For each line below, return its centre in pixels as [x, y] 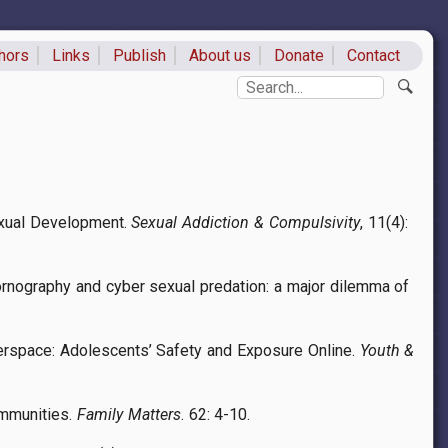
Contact [373, 55]
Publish [139, 55]
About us [220, 55]
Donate [299, 55]
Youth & [387, 351]
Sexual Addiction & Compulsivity [245, 223]
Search [261, 84]
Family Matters [129, 415]
